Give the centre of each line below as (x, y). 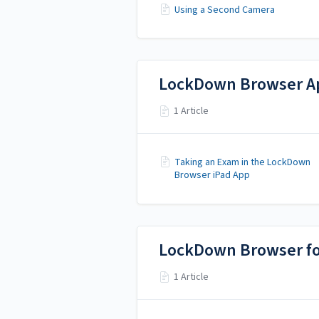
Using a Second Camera (225, 10)
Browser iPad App (212, 175)
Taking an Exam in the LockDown (242, 162)
